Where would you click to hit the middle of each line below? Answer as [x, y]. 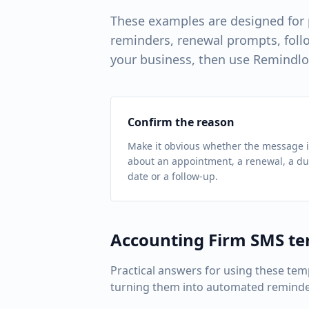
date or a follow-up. [173, 176]
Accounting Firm [178, 240]
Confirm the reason [181, 122]
